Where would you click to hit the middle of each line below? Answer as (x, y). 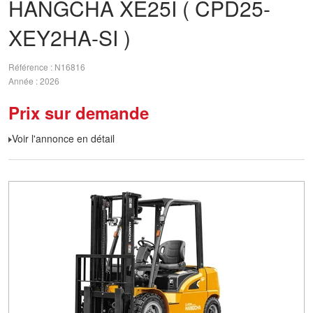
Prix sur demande (79, 112)
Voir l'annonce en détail (63, 138)
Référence (29, 67)
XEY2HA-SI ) (70, 37)
